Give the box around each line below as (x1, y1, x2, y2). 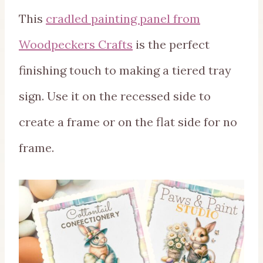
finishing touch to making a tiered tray (19, 63, 231, 78)
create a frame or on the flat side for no (19, 114, 237, 130)
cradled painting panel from (46, 11, 200, 26)
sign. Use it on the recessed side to (19, 89, 211, 104)
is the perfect (133, 37, 210, 52)
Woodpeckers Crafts (19, 37, 133, 52)
